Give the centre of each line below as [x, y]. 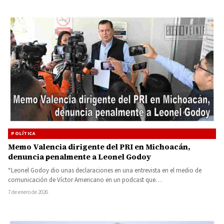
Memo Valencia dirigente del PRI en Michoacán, [99, 146]
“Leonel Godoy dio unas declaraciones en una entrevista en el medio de [105, 170]
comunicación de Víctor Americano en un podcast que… [85, 180]
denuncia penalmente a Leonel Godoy [79, 156]
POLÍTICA [23, 133]
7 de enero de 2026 [28, 192]
